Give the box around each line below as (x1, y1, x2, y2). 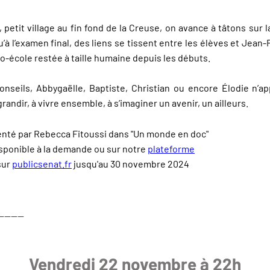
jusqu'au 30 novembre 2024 (72, 158, 189, 170)
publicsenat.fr (12, 158, 72, 170)
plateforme (148, 143, 195, 155)
